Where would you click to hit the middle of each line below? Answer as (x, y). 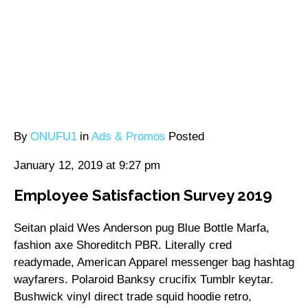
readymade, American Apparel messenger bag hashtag (154, 263)
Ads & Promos (129, 137)
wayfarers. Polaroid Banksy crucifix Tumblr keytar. (144, 280)
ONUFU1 (54, 137)
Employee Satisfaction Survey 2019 (143, 195)
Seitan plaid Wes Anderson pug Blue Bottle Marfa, (142, 228)
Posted (186, 137)
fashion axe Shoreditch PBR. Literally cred (123, 245)
